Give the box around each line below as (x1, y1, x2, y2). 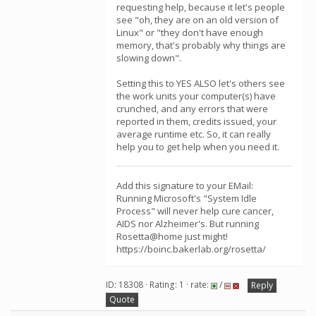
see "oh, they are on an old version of (116, 13, 279, 26)
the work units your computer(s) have (116, 90, 276, 102)
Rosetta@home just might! (116, 230, 228, 243)
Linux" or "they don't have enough (116, 26, 263, 39)
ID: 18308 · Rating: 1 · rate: (106, 279, 211, 291)
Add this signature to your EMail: (116, 179, 253, 192)
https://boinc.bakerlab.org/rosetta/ (116, 243, 266, 255)
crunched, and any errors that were (116, 102, 268, 115)
